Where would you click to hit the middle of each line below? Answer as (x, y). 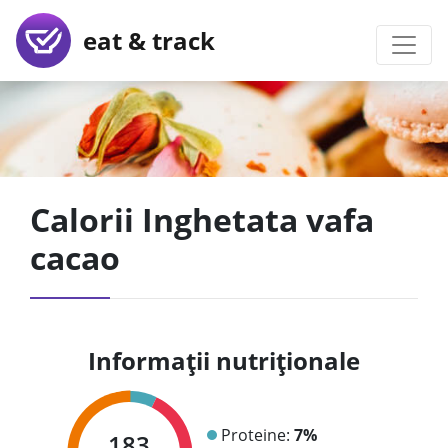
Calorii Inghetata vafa (202, 219)
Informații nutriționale (224, 360)
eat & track (143, 40)
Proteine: (257, 434)
